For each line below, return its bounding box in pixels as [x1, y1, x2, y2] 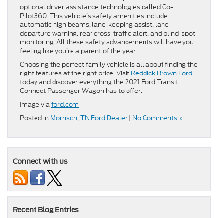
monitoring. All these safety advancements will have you [20, 37, 194, 47]
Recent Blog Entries [13, 206, 79, 214]
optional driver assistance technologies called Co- [20, 2, 173, 12]
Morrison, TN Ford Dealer [50, 113, 127, 123]
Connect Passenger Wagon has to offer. [20, 86, 142, 96]
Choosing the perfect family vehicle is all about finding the [20, 60, 198, 70]
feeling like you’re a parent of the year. [20, 46, 137, 56]
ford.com [51, 100, 79, 109]
